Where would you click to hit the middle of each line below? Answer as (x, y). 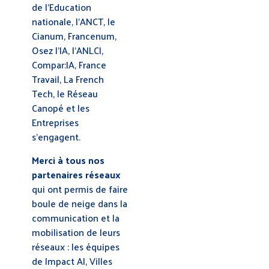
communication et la (76, 217)
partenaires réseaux (76, 174)
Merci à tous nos (68, 160)
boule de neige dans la (80, 203)
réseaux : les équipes (76, 246)
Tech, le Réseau (65, 94)
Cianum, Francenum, (74, 36)
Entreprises (55, 122)
